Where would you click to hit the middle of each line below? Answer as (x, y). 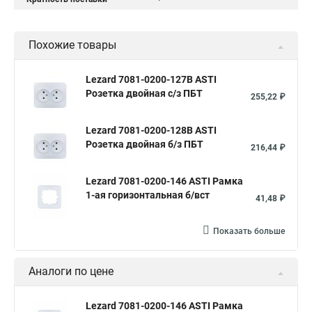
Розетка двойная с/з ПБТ (144, 93)
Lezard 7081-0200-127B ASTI (151, 79)
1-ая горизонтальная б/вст (148, 195)
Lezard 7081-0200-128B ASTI (151, 130)
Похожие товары (72, 45)
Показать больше (249, 231)
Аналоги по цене (71, 271)
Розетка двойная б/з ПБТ (145, 144)
